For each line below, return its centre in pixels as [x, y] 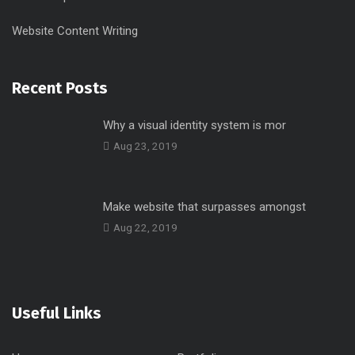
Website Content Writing [75, 31]
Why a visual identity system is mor [195, 125]
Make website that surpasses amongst [204, 207]
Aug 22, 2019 [145, 227]
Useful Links [57, 313]
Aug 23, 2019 [145, 146]
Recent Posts [60, 88]
